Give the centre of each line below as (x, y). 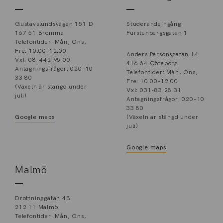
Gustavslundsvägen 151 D (54, 24)
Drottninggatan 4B (43, 198)
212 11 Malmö (37, 207)
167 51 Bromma (40, 33)
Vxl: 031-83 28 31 (154, 90)
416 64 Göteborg (152, 63)
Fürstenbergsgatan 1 (157, 33)
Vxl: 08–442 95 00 (43, 60)
